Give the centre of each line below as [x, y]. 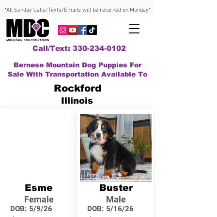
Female [39, 199]
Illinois [77, 101]
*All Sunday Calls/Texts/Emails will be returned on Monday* [77, 10]
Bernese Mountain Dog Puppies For [77, 65]
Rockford [77, 88]
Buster [116, 188]
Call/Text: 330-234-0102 [79, 48]
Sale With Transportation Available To [77, 74]
